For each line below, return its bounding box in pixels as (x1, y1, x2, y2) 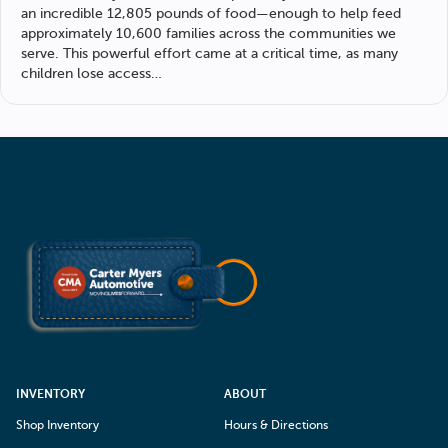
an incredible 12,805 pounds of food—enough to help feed (21, 6, 401, 22)
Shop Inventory (16, 418, 99, 432)
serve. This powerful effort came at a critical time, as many (21, 46, 398, 62)
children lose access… (21, 66, 162, 82)
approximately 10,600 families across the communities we (21, 26, 396, 42)
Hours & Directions (223, 418, 328, 432)
